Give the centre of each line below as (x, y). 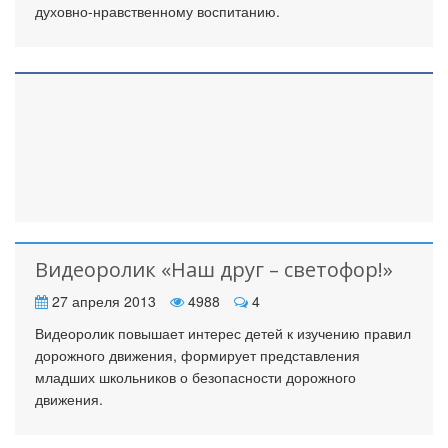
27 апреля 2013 (102, 301)
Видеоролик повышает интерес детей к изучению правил (223, 333)
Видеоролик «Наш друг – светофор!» (214, 269)
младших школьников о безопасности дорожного (195, 377)
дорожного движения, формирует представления (197, 355)
